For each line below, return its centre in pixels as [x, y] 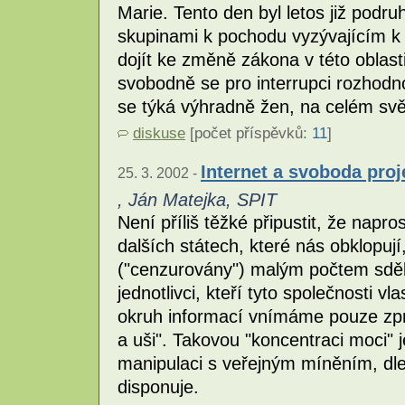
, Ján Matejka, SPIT [197, 199]
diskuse [159, 134]
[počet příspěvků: [249, 134]
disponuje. [158, 386]
